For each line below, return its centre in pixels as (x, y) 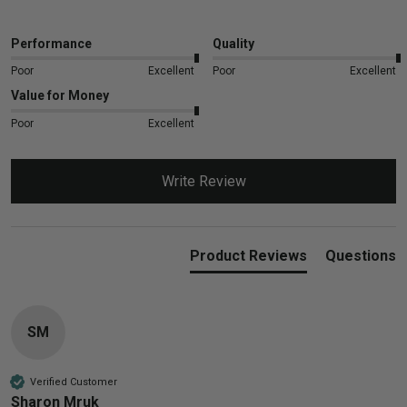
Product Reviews (248, 256)
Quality (233, 44)
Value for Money (60, 96)
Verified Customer (74, 382)
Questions (361, 256)
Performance (51, 44)
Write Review (203, 182)
